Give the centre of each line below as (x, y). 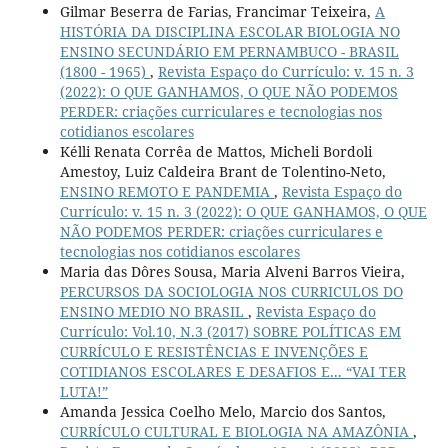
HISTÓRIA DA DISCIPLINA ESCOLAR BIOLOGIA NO (229, 31)
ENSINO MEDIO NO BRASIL (153, 311)
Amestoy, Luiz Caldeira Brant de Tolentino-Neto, (222, 171)
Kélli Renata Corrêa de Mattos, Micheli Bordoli (215, 151)
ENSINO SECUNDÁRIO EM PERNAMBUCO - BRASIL (229, 51)
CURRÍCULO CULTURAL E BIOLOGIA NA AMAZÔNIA (236, 431)
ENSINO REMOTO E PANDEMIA (166, 191)
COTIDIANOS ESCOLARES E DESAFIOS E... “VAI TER (232, 371)
